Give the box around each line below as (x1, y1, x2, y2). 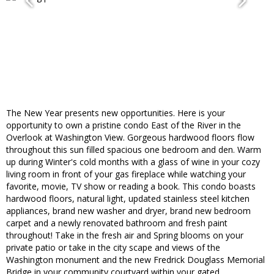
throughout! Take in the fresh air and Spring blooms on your (6, 229, 243, 242)
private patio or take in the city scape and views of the (6, 242, 220, 254)
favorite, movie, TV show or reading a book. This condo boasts (6, 180, 256, 193)
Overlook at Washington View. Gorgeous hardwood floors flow (6, 131, 254, 144)
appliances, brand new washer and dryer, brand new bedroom (6, 205, 251, 217)
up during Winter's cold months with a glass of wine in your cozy (6, 156, 260, 168)
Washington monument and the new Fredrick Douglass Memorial (6, 254, 265, 266)
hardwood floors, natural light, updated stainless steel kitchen (6, 193, 250, 205)
